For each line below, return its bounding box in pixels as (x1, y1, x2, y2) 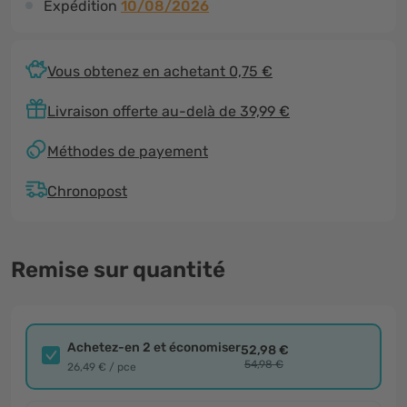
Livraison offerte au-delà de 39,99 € (47, 102, 290, 120)
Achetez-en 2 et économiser (67, 340, 241, 355)
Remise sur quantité (11, 257, 225, 283)
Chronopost (47, 182, 127, 200)
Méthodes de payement (47, 142, 208, 160)
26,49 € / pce (67, 361, 136, 373)
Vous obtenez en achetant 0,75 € (47, 62, 273, 80)
